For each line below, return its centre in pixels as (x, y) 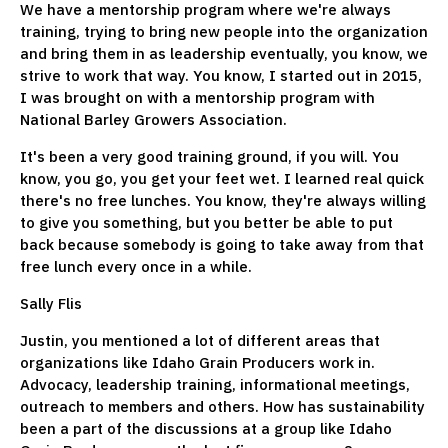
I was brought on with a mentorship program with (197, 97)
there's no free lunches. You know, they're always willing (223, 200)
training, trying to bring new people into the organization (224, 31)
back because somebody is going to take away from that (222, 244)
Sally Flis (51, 303)
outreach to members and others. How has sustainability (222, 406)
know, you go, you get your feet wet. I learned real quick (222, 178)
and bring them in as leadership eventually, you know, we (224, 53)
